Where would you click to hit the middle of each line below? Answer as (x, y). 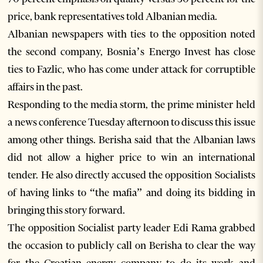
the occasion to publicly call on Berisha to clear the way (131, 246)
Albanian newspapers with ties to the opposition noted (131, 34)
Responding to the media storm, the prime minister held (131, 105)
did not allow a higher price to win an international (131, 158)
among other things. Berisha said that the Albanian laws (131, 140)
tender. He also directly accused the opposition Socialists (131, 175)
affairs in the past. (45, 87)
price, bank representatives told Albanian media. (113, 17)
